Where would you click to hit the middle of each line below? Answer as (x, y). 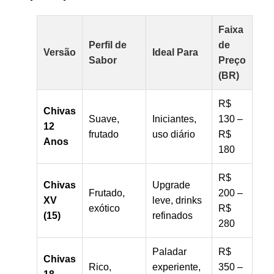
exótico (104, 208)
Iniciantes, (174, 119)
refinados (172, 215)
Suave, (104, 119)
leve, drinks (177, 200)
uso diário (174, 134)
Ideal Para (175, 52)
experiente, (176, 267)
